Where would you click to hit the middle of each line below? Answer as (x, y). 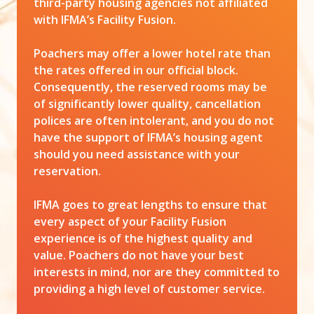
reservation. (67, 171)
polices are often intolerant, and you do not (154, 120)
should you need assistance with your (137, 154)
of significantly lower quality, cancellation (147, 103)
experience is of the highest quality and (143, 238)
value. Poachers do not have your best (139, 255)
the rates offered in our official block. (136, 70)
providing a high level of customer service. (149, 288)
